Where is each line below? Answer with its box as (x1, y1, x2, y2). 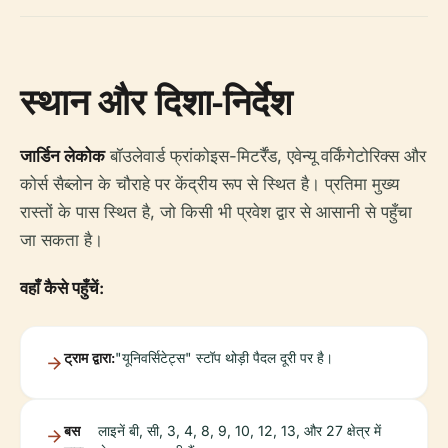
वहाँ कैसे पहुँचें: (20, 278, 104, 299)
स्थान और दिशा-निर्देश (20, 77, 292, 127)
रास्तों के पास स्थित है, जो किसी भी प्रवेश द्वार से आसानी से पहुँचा (20, 202, 412, 223)
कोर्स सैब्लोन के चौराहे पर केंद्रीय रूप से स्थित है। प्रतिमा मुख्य (20, 174, 399, 195)
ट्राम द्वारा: (64, 349, 115, 367)
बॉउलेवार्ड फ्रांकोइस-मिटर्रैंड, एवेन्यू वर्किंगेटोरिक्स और (105, 146, 426, 167)
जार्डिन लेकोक (20, 146, 105, 167)
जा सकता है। (20, 230, 103, 251)
